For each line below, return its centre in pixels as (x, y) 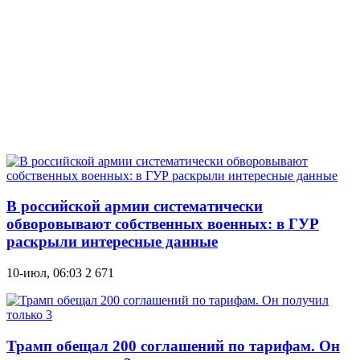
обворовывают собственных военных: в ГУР (163, 224)
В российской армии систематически (135, 207)
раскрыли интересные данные (112, 242)
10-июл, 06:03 (44, 272)
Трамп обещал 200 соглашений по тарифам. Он (173, 346)
